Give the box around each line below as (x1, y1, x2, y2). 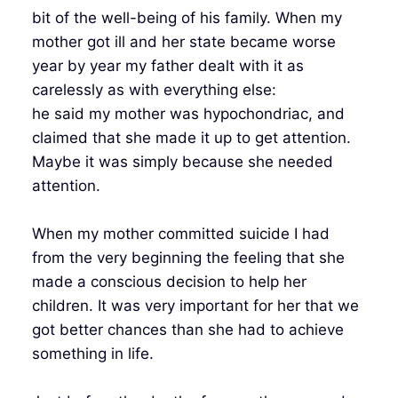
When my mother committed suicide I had (31, 225, 330, 243)
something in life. (31, 345, 154, 362)
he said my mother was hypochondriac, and (31, 105, 345, 123)
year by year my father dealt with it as (31, 57, 304, 75)
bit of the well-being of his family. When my (31, 9, 342, 27)
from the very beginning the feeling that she (31, 249, 345, 267)
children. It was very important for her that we (31, 297, 359, 314)
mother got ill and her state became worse (31, 33, 336, 51)
